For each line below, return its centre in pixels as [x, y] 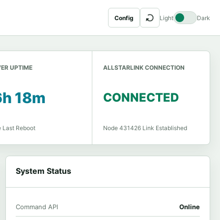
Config [124, 18]
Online [189, 207]
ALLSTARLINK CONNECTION [144, 68]
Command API [37, 207]
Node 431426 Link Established [145, 128]
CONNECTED [141, 97]
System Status [43, 171]
